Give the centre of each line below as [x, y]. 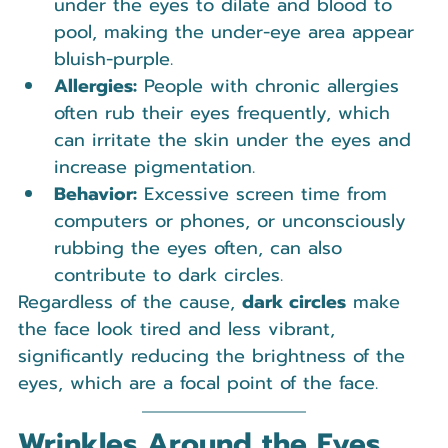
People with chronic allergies [271, 86]
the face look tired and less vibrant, [180, 329]
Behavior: [95, 194]
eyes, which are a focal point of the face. [198, 383]
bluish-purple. [113, 59]
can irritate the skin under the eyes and [236, 140]
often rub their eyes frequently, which [225, 113]
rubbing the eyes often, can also [201, 248]
